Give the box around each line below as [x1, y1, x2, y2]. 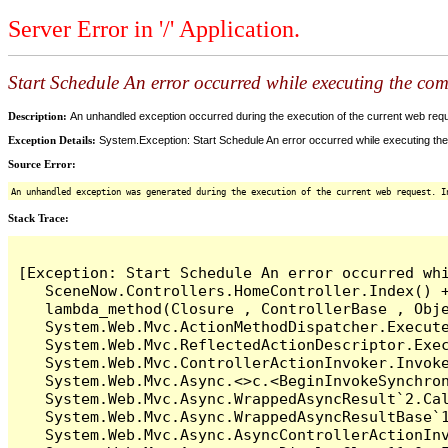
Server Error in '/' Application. [8, 16, 300, 43]
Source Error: [8, 157, 76, 170]
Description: [8, 109, 70, 122]
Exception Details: [8, 133, 99, 146]
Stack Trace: [8, 211, 69, 224]
